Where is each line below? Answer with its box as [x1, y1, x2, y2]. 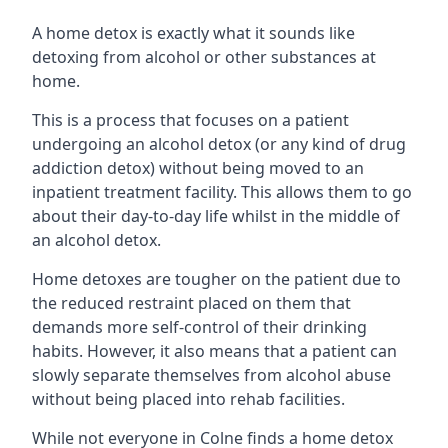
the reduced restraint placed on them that [32, 291, 351, 314]
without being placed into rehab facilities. [32, 387, 345, 410]
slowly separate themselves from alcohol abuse [32, 363, 391, 386]
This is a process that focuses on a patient [32, 108, 349, 131]
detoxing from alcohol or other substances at [32, 45, 376, 68]
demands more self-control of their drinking [32, 315, 367, 338]
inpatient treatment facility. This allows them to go [32, 180, 412, 203]
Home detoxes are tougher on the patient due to [32, 267, 401, 290]
